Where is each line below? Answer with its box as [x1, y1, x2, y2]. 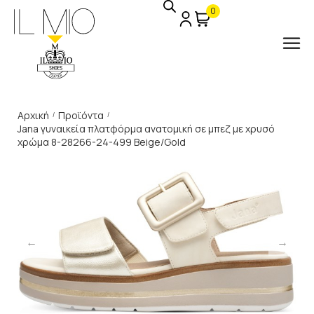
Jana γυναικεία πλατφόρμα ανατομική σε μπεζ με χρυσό [18, 122, 275, 135]
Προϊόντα [58, 109, 104, 122]
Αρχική [18, 109, 49, 122]
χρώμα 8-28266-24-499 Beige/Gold [18, 135, 186, 149]
